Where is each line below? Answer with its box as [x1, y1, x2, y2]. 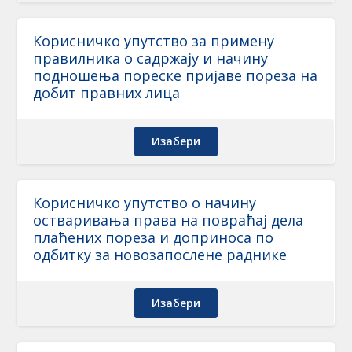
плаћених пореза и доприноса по [33, 228, 274, 247]
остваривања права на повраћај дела [33, 211, 304, 229]
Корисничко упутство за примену [33, 31, 275, 50]
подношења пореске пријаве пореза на [33, 66, 318, 85]
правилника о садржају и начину [33, 49, 269, 68]
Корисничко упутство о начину [33, 193, 257, 212]
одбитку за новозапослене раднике [33, 245, 288, 264]
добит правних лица [33, 83, 181, 102]
